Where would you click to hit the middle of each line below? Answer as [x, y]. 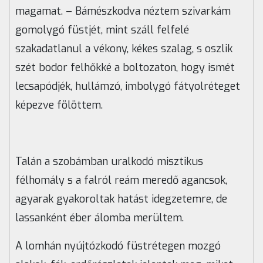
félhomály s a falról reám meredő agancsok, [121, 181]
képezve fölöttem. [59, 105]
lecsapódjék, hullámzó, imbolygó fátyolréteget [128, 87]
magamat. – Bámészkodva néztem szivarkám [123, 11]
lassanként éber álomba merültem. [100, 218]
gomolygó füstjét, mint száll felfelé [102, 30]
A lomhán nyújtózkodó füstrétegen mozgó [118, 246]
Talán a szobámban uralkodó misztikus [109, 162]
